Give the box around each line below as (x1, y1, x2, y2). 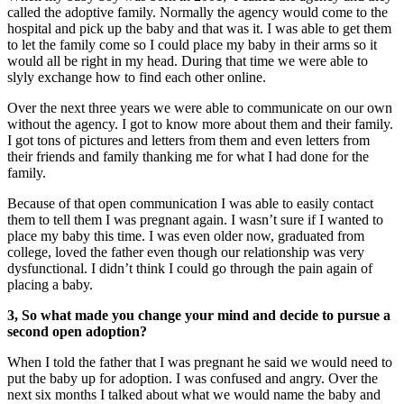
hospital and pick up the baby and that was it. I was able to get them (7, 20, 391, 36)
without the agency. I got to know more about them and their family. (7, 115, 393, 132)
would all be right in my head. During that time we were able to (7, 52, 368, 69)
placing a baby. (7, 276, 93, 292)
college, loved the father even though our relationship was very (7, 243, 364, 260)
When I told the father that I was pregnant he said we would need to (7, 353, 392, 370)
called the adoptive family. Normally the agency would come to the (7, 4, 391, 20)
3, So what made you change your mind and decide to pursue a (7, 307, 390, 323)
